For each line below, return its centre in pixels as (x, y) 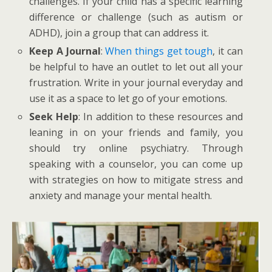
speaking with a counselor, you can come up (136, 164)
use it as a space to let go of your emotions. (128, 98)
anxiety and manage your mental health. (121, 195)
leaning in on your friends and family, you (136, 132)
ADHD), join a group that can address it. (119, 32)
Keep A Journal (65, 51)
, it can (228, 51)
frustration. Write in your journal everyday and (136, 82)
